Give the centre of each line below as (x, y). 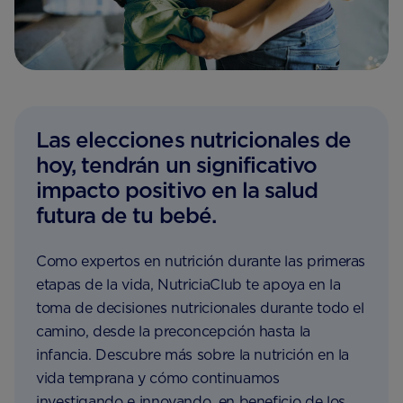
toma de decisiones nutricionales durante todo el (200, 308)
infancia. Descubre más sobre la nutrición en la (193, 355)
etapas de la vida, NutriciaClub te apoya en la (188, 285)
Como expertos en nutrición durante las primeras (201, 261)
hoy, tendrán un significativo (177, 165)
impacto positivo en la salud (177, 190)
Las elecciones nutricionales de (194, 140)
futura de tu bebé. (126, 215)
